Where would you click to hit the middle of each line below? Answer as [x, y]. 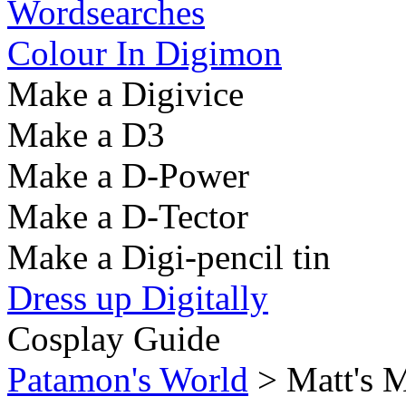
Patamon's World [128, 379]
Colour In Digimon [145, 53]
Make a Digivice [126, 94]
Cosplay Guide [114, 338]
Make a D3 [86, 135]
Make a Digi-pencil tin [169, 257]
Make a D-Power [128, 175]
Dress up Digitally [138, 298]
